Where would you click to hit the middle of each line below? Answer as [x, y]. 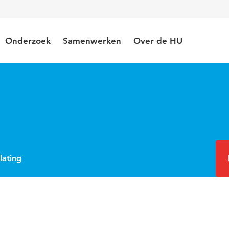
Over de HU [158, 41]
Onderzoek [28, 41]
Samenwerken [92, 41]
